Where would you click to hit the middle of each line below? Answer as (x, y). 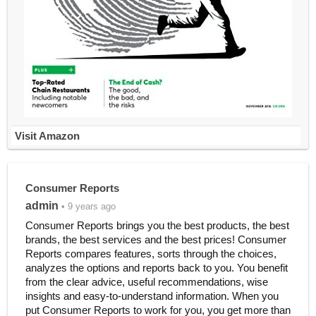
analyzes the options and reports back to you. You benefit (156, 268)
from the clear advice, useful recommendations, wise (146, 282)
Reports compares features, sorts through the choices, (151, 254)
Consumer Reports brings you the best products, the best (157, 225)
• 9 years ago (87, 206)
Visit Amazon (47, 136)
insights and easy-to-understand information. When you (152, 296)
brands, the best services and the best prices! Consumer (156, 239)
